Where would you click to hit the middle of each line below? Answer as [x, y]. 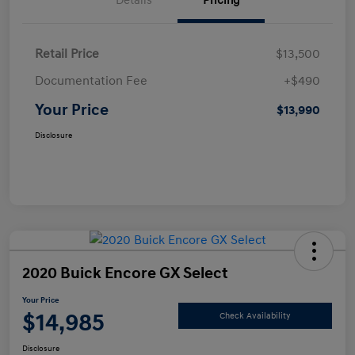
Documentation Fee [91, 81]
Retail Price [67, 54]
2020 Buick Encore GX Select [125, 274]
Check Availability [255, 315]
